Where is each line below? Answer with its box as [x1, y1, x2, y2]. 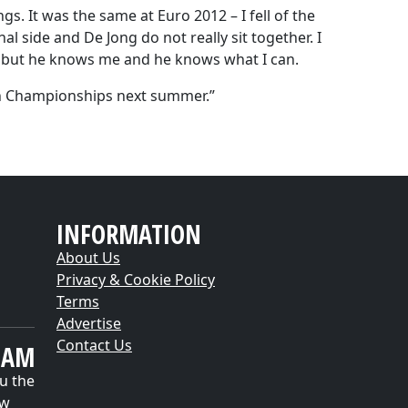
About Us [56, 248, 120, 268]
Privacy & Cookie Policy [56, 270, 215, 290]
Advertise [56, 313, 121, 333]
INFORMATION [56, 217, 201, 251]
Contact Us [56, 335, 132, 355]
